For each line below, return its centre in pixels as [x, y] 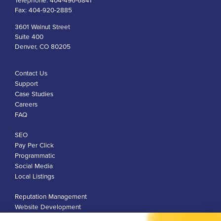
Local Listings [35, 177]
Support [26, 84]
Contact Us [31, 74]
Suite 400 [29, 37]
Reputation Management [51, 197]
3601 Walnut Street [42, 27]
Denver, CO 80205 [43, 47]
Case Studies [34, 94]
